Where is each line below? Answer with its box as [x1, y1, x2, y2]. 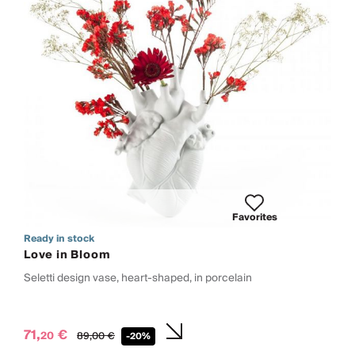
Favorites [231, 208, 277, 226]
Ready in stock [24, 230, 94, 247]
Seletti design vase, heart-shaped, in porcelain [24, 268, 252, 287]
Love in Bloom [24, 245, 111, 265]
